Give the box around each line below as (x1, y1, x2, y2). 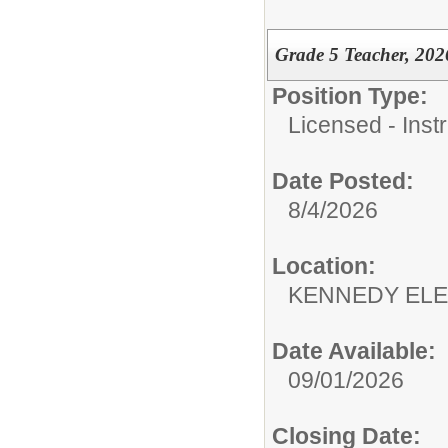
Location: (272, 252, 376, 279)
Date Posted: (272, 167, 414, 194)
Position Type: (272, 82, 428, 109)
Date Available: (272, 337, 436, 364)
